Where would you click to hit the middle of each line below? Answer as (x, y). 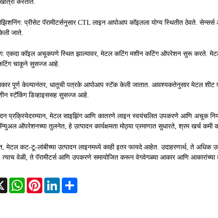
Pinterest (56, 181)
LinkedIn (73, 181)
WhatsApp (40, 181)
